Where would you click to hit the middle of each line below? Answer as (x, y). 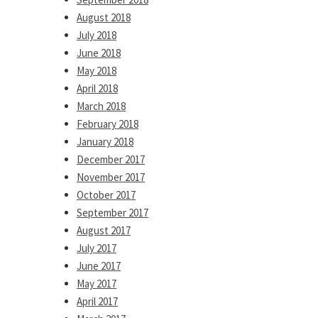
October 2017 (106, 195)
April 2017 (97, 301)
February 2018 (108, 124)
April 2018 (97, 88)
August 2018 (104, 17)
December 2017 (111, 159)
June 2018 (99, 53)
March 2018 (101, 106)
